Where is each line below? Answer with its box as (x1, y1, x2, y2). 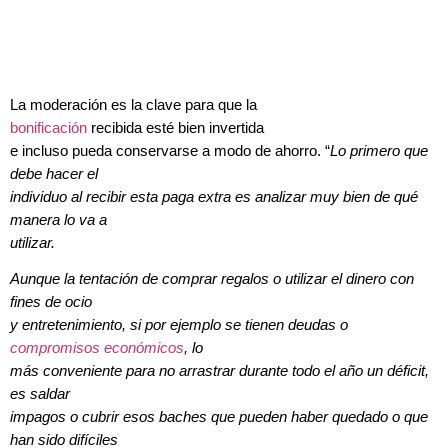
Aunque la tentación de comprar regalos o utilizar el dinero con (10, 271, 414, 288)
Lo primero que (330, 142, 428, 159)
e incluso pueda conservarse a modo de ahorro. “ (10, 142, 330, 159)
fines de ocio (10, 294, 92, 311)
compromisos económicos (10, 340, 184, 357)
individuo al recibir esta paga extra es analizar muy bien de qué (10, 188, 418, 205)
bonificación (10, 119, 87, 136)
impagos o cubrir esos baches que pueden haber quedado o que (10, 409, 428, 426)
